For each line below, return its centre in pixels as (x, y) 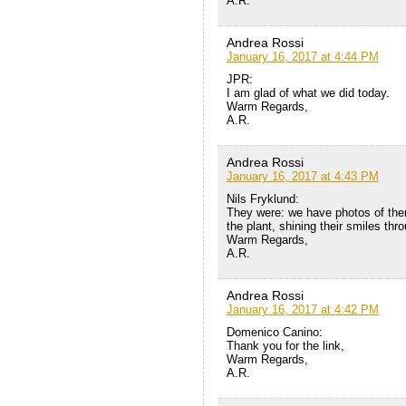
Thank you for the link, (285, 345)
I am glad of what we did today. (308, 92)
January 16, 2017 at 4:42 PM (302, 309)
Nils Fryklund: (262, 198)
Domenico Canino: (274, 332)
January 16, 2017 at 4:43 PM (302, 176)
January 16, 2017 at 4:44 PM (302, 56)
